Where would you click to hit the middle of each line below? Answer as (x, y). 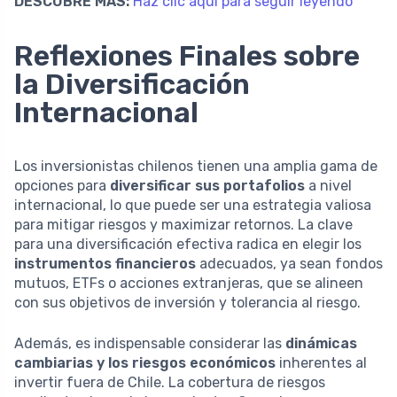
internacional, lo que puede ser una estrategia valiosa (193, 205)
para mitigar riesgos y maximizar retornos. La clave (183, 224)
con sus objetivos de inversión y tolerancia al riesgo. (187, 302)
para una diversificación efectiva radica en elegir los (188, 244)
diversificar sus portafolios (207, 185)
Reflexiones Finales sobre (187, 55)
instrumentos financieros (105, 263)
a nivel (328, 185)
